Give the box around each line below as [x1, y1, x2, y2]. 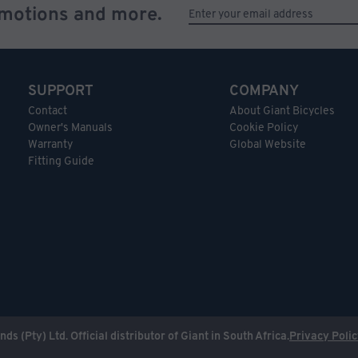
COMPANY [229, 84, 299, 100]
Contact [28, 105, 68, 118]
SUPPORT [28, 84, 94, 100]
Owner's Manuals [28, 122, 113, 135]
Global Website [229, 139, 306, 152]
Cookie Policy [229, 122, 298, 135]
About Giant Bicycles [229, 105, 335, 118]
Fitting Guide [28, 156, 95, 169]
